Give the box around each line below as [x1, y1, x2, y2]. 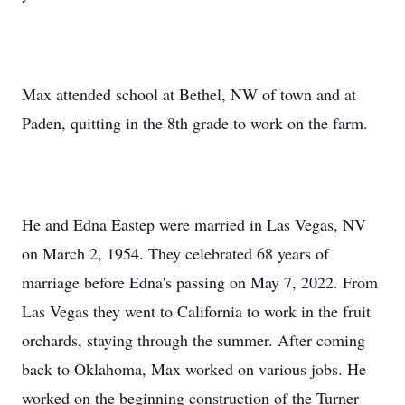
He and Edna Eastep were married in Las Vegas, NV [22, 213, 366, 235]
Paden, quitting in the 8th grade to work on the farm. [22, 112, 368, 134]
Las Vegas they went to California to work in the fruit [22, 300, 371, 322]
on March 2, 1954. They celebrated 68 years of [22, 242, 329, 264]
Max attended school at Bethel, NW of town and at [22, 83, 356, 105]
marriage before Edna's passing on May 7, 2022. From [22, 271, 378, 293]
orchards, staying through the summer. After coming [22, 329, 365, 351]
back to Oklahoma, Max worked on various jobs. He [22, 358, 366, 380]
